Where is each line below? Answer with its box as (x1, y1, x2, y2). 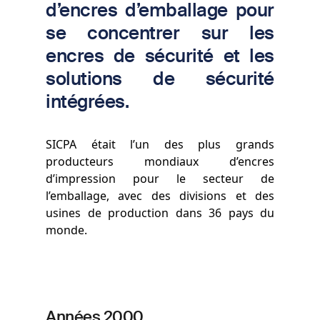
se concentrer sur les (46, 20, 274, 44)
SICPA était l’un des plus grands (46, 136, 274, 152)
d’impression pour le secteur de (46, 170, 274, 186)
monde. (46, 221, 87, 238)
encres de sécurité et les (46, 43, 274, 67)
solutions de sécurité (46, 66, 274, 90)
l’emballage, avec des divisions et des (46, 187, 274, 204)
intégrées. (46, 89, 129, 113)
